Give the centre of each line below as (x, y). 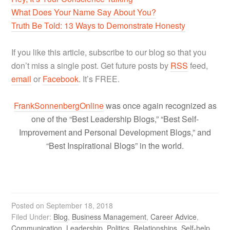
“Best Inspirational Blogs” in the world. (115, 145)
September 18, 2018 (80, 205)
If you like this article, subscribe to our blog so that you (109, 52)
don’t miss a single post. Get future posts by (91, 65)
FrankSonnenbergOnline (59, 105)
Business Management (109, 216)
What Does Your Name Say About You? (84, 12)
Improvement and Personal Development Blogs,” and (115, 132)
